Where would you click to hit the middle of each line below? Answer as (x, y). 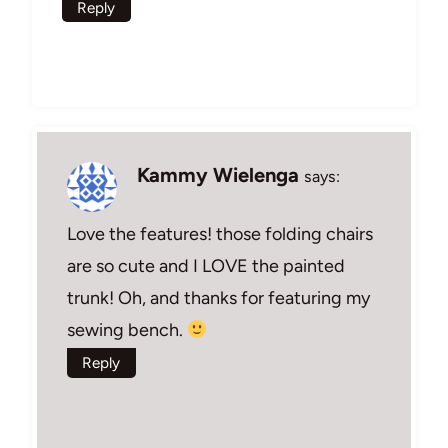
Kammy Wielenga (218, 174)
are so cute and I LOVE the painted (206, 266)
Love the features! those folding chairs (220, 234)
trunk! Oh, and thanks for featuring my (218, 298)
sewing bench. (127, 330)
